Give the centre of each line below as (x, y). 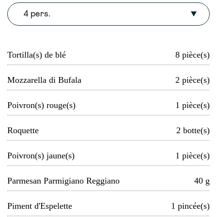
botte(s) (196, 131)
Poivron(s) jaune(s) (41, 156)
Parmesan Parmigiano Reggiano (63, 181)
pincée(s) (194, 206)
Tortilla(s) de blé (37, 55)
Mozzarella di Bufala (44, 80)
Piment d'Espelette (40, 206)
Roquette (23, 131)
